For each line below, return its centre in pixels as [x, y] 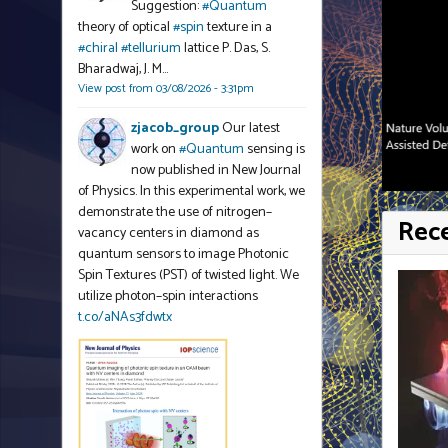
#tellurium [151, 48]
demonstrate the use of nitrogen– [175, 212]
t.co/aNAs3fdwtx [125, 317]
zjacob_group [175, 128]
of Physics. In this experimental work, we [191, 191]
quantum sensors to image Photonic [183, 254]
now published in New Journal [216, 170]
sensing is [274, 149]
